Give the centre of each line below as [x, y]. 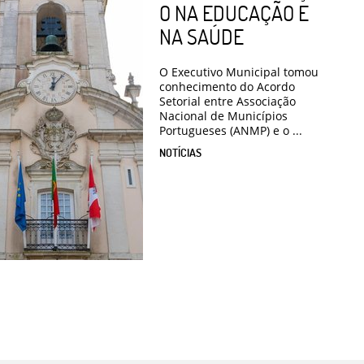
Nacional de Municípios [223, 116]
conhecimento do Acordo [227, 87]
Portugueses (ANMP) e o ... [231, 131]
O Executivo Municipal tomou [239, 72]
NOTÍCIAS [180, 153]
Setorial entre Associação [227, 102]
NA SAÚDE [201, 37]
